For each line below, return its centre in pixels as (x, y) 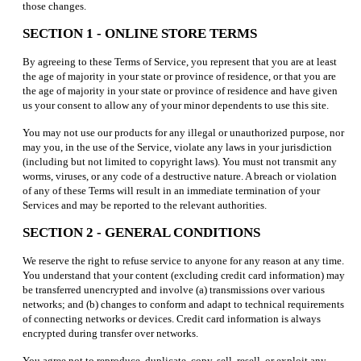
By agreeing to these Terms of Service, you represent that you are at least (180, 61)
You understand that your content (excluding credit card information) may (184, 275)
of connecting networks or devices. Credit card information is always (172, 318)
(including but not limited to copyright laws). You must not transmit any (180, 161)
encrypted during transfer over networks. (110, 333)
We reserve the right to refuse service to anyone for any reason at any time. (183, 260)
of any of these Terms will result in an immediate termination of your (171, 190)
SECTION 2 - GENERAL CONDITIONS (141, 232)
